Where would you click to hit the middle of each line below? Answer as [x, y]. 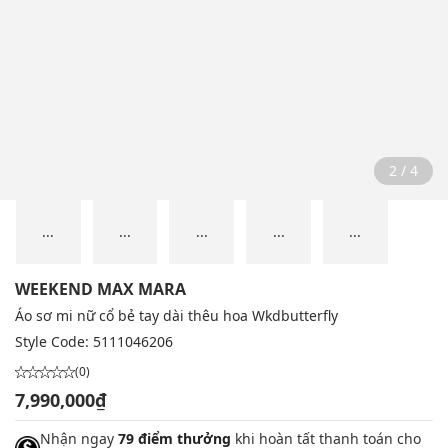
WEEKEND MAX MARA [100, 289]
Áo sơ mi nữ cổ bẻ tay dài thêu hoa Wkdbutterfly [176, 316]
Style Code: [54, 342]
